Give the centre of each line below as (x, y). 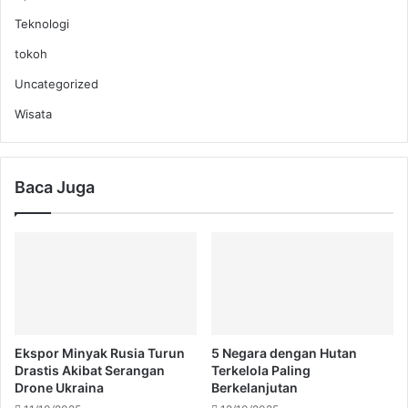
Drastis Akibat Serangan (90, 370)
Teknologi (42, 24)
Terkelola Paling (261, 370)
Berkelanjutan (255, 387)
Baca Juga (55, 188)
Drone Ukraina (59, 387)
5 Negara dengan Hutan (284, 352)
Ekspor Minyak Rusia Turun (100, 352)
